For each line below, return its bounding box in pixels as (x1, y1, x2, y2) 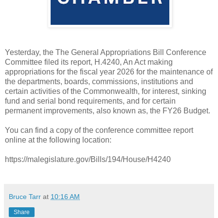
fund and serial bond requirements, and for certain (5, 96, 176, 105)
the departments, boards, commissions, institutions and (5, 77, 193, 86)
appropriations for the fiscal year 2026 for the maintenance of (5, 67, 213, 76)
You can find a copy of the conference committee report (5, 126, 193, 134)
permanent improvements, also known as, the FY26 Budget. (5, 106, 210, 115)
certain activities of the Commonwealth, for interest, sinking (5, 87, 206, 95)
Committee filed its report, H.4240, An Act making (5, 57, 173, 66)
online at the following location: (5, 135, 113, 144)
